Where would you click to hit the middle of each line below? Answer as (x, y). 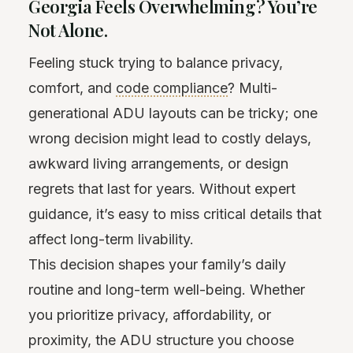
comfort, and (72, 87)
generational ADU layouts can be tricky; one (173, 113)
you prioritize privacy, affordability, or (150, 314)
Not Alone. (68, 30)
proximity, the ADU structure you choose (161, 340)
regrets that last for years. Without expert (162, 188)
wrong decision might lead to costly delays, (170, 138)
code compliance (172, 87)
